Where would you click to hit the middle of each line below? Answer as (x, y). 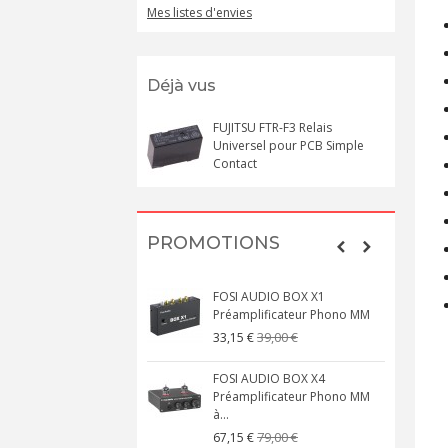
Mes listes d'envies (199, 12)
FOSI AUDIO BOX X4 (269, 378)
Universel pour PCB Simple (288, 145)
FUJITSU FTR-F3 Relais (272, 127)
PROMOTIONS (213, 243)
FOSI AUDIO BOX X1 (269, 296)
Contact (235, 163)
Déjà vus (181, 85)
